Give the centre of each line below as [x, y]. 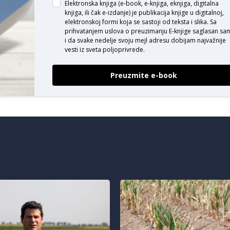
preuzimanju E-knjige [161, 31]
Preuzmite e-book [144, 75]
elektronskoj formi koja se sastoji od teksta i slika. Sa [140, 22]
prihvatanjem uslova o [98, 31]
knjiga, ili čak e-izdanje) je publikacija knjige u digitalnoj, [144, 13]
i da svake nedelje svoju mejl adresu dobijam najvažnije [145, 40]
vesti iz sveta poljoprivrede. [104, 50]
